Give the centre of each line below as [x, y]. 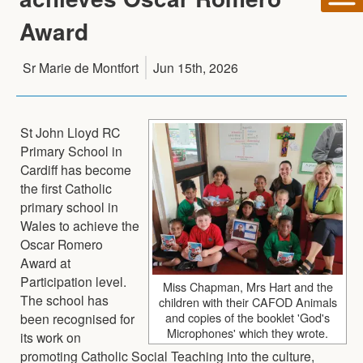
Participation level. [73, 281]
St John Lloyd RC [70, 132]
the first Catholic [66, 188]
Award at [45, 262]
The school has [64, 299]
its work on [51, 337]
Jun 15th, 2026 [196, 67]
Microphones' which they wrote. [248, 332]
